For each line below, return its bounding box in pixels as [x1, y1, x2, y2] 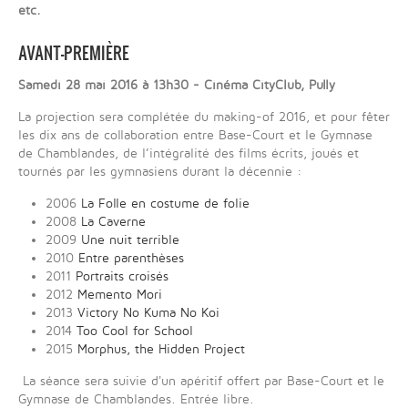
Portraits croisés [76, 270, 168, 284]
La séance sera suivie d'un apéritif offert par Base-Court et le [18, 374, 384, 389]
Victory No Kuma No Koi [77, 306, 219, 321]
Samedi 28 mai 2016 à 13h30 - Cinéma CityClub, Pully [18, 78, 335, 93]
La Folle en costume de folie [81, 197, 250, 211]
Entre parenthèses [78, 251, 184, 266]
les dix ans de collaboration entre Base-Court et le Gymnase [18, 128, 372, 143]
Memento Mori [77, 288, 162, 302]
